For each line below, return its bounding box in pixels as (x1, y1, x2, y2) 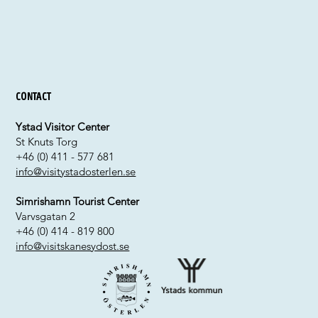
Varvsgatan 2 (16, 209, 76, 224)
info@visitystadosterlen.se (16, 165, 136, 179)
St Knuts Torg (16, 135, 78, 149)
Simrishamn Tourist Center (16, 194, 140, 209)
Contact (16, 89, 52, 104)
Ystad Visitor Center (16, 120, 110, 134)
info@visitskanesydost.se (16, 239, 130, 253)
